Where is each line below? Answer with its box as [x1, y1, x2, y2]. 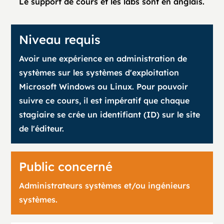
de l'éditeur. [19, 123, 64, 133]
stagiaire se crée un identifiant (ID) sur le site [19, 109, 200, 119]
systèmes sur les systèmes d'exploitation [19, 67, 179, 77]
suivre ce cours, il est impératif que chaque [19, 95, 190, 105]
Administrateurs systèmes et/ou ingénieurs [19, 180, 190, 190]
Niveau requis [19, 32, 101, 47]
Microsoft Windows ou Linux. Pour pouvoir [19, 81, 188, 91]
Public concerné [19, 159, 113, 174]
